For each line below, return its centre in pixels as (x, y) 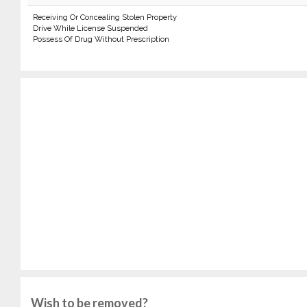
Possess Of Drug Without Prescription (101, 39)
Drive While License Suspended (90, 28)
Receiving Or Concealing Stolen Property (105, 17)
